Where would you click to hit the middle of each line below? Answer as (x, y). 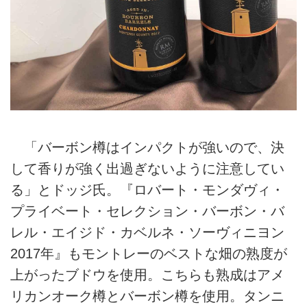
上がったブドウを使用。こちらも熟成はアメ (147, 275)
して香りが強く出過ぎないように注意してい (147, 169)
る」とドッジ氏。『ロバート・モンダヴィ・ (147, 190)
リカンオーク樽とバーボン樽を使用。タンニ (147, 296)
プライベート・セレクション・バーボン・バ (147, 211)
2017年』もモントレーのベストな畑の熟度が (149, 254)
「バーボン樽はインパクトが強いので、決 (147, 148)
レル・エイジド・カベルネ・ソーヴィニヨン (147, 233)
